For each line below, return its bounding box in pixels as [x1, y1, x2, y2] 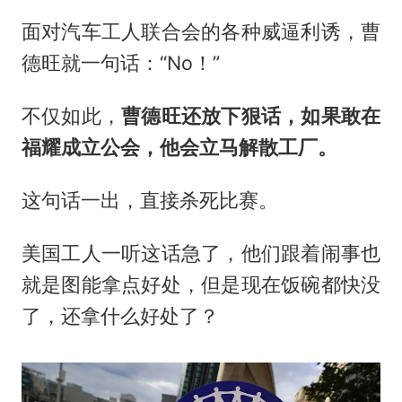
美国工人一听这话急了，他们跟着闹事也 [21, 240, 381, 265]
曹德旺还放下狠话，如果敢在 [121, 103, 381, 127]
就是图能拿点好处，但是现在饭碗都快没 [21, 272, 381, 296]
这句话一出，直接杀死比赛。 [21, 188, 278, 212]
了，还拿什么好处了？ [21, 303, 219, 328]
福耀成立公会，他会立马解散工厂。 [21, 135, 337, 159]
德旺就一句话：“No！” [21, 51, 220, 75]
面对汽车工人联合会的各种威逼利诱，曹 [21, 20, 381, 44]
